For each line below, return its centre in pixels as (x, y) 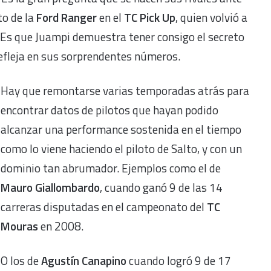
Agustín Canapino (84, 260)
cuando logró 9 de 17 (179, 260)
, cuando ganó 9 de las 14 (161, 187)
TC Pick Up (149, 17)
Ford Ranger (67, 17)
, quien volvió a (211, 17)
